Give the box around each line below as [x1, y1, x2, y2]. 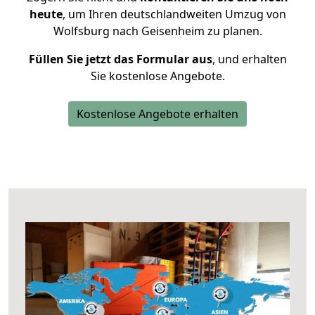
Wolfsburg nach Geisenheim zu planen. [53, 23, 262, 39]
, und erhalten [212, 51, 287, 67]
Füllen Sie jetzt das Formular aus [28, 51, 212, 67]
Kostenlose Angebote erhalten [77, 106, 238, 122]
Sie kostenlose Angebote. [90, 68, 225, 84]
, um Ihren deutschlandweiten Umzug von [62, 6, 286, 22]
